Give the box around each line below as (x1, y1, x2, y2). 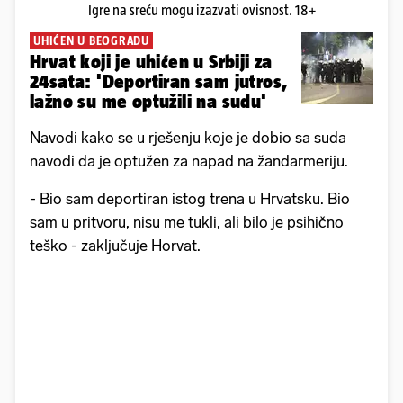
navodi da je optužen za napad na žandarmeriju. (30, 152, 352, 171)
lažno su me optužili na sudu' (30, 91, 267, 112)
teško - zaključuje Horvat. (30, 237, 201, 255)
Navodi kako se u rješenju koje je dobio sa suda (30, 129, 346, 148)
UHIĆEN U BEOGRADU (33, 33, 149, 49)
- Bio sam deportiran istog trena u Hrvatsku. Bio (30, 190, 350, 209)
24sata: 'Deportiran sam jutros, (30, 71, 288, 93)
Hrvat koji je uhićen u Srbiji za (30, 51, 273, 73)
